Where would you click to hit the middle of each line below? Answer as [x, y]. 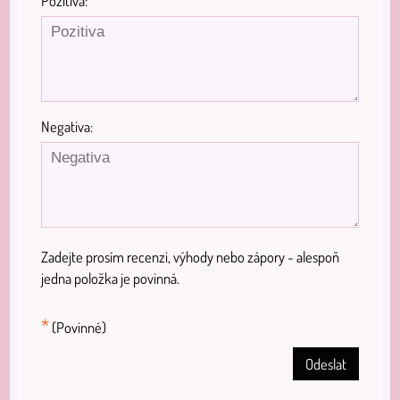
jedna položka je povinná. [110, 278]
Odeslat [326, 363]
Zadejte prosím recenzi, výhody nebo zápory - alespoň [190, 256]
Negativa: [67, 126]
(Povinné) [78, 327]
